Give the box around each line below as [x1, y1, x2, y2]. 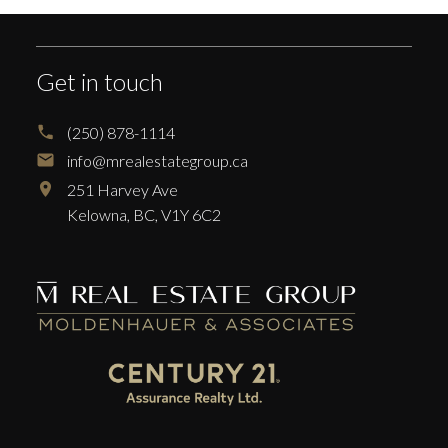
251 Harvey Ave [67, 179, 179, 199]
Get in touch [35, 66, 163, 96]
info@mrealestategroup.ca [67, 151, 249, 171]
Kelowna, [67, 204, 131, 224]
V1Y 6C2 [161, 204, 222, 224]
